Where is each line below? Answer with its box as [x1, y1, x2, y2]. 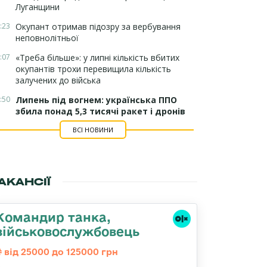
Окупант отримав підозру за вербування [15, 21, 181, 32]
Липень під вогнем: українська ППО [15, 94, 177, 105]
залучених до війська [15, 74, 101, 86]
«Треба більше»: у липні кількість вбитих [15, 52, 179, 63]
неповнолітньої [15, 32, 79, 44]
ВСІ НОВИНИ [72, 125, 113, 134]
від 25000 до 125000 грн [2, 247, 118, 257]
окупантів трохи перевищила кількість [15, 63, 171, 74]
